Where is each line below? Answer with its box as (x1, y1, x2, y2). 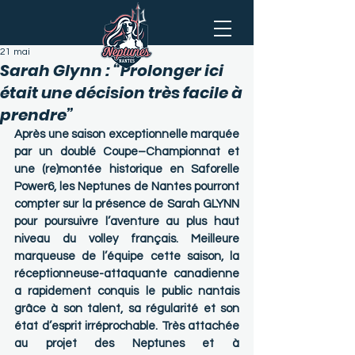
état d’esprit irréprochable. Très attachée (14, 320, 239, 332)
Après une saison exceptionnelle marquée (14, 128, 239, 140)
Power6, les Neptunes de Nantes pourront (14, 181, 239, 193)
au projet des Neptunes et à (14, 338, 239, 349)
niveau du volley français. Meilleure (14, 233, 239, 245)
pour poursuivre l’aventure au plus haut (14, 216, 239, 227)
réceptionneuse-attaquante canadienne (14, 268, 239, 280)
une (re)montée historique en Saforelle (14, 163, 239, 175)
